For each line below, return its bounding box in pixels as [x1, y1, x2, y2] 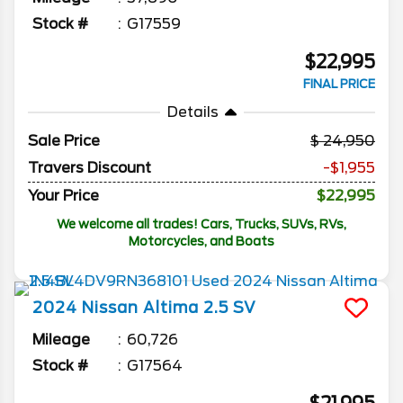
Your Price [28, 187, 99, 205]
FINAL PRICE [303, 77, 375, 92]
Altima [143, 299, 199, 318]
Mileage [32, 331, 90, 349]
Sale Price [28, 132, 100, 150]
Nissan [82, 299, 139, 318]
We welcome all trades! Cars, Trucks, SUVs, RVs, [57, 217, 346, 232]
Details [166, 103, 219, 121]
